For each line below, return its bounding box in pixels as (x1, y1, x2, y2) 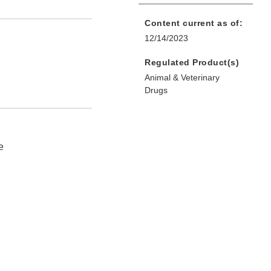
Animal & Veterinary (145, 73, 220, 83)
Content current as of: (145, 18, 243, 28)
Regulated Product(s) (145, 57, 239, 68)
